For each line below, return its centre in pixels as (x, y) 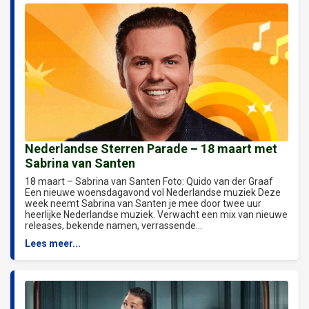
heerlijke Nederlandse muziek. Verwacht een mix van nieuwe (156, 214)
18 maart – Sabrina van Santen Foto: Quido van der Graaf (149, 181)
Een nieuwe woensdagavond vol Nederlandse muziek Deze (153, 192)
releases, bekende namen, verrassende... (113, 225)
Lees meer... (53, 243)
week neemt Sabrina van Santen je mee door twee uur (143, 203)
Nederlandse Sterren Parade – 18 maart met (151, 148)
